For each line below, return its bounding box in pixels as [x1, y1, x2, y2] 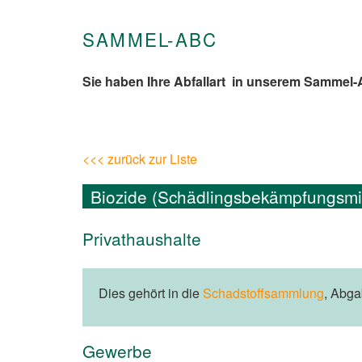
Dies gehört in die [99, 284, 203, 303]
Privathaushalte [82, 226, 201, 251]
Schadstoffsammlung [203, 284, 324, 303]
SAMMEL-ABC [82, 26, 218, 52]
